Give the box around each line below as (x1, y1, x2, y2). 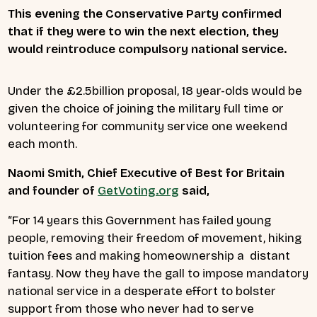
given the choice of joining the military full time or (8, 100, 284, 116)
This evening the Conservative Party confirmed (8, 6, 282, 21)
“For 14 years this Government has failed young (8, 213, 271, 229)
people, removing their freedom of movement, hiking (8, 231, 301, 246)
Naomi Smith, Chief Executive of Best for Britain (8, 166, 284, 181)
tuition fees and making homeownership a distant (8, 248, 290, 264)
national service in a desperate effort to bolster (8, 284, 276, 299)
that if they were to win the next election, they (8, 24, 279, 39)
